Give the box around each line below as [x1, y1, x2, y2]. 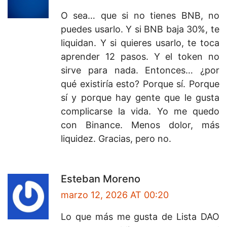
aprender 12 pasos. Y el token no [61, 51, 219, 62]
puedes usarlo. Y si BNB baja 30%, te [61, 24, 219, 35]
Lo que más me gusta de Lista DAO [61, 211, 219, 222]
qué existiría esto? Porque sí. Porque [61, 79, 219, 90]
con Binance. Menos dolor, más [61, 120, 219, 131]
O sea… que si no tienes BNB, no [61, 10, 219, 21]
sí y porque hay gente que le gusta [61, 92, 219, 103]
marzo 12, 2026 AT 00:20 [61, 190, 169, 201]
